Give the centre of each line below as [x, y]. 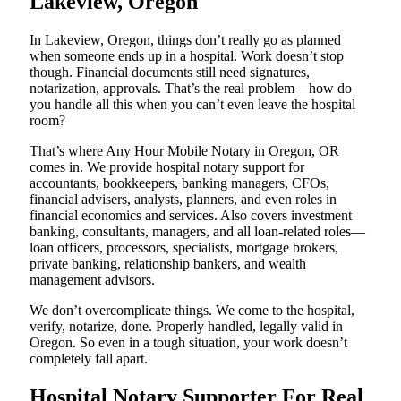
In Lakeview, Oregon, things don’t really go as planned [185, 39]
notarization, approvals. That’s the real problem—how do [191, 88]
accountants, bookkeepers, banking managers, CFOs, [179, 183]
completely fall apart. [89, 358]
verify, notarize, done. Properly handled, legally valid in [186, 326]
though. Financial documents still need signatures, [170, 72]
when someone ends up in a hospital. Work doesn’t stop [187, 55]
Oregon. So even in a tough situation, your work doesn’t [188, 342]
